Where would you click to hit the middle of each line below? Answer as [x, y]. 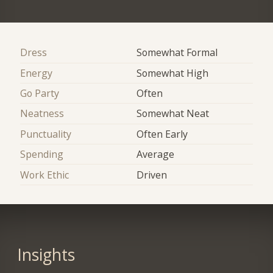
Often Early [162, 134]
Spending [42, 154]
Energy [37, 73]
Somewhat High [172, 73]
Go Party [40, 94]
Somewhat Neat [173, 114]
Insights [46, 255]
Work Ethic [45, 175]
